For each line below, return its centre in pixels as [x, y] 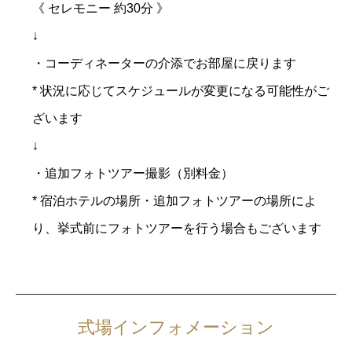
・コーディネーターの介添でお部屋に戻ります [164, 63]
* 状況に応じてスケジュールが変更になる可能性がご [180, 90]
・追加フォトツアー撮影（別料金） [132, 173]
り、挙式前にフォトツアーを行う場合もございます [176, 228]
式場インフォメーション [176, 327]
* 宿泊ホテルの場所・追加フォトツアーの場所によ [174, 200]
